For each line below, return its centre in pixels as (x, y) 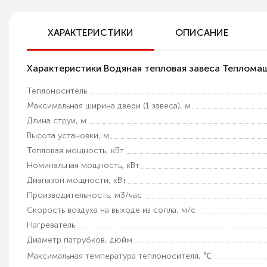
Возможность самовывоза (106, 49)
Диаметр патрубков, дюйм (80, 240)
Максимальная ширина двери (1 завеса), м (109, 106)
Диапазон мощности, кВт (77, 180)
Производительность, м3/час (84, 195)
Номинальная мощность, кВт (83, 165)
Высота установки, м (68, 136)
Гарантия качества (90, 104)
